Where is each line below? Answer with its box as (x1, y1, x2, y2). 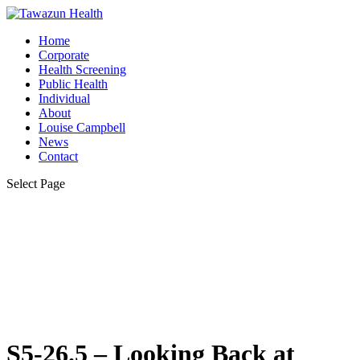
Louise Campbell (39, 121, 125, 134)
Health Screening (39, 63, 126, 76)
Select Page (6, 177, 65, 190)
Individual (39, 92, 90, 105)
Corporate (39, 48, 89, 62)
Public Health (39, 77, 108, 91)
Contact (39, 149, 78, 163)
